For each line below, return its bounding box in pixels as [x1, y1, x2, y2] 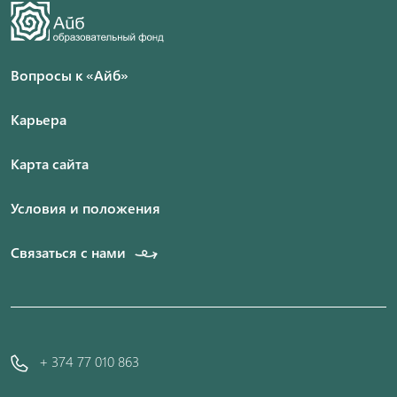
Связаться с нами [11, 243, 126, 262]
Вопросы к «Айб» [11, 66, 128, 85]
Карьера [11, 110, 66, 129]
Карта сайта [11, 154, 89, 174]
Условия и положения [11, 198, 160, 218]
